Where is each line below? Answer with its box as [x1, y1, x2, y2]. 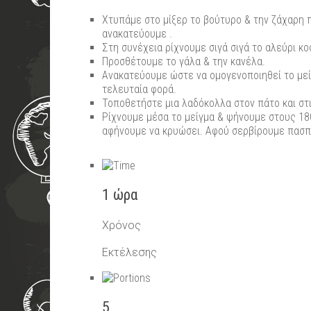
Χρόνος [102, 219, 141, 232]
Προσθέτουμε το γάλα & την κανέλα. [102, 55, 265, 68]
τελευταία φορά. [102, 83, 176, 96]
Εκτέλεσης [102, 246, 157, 259]
